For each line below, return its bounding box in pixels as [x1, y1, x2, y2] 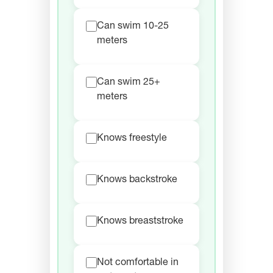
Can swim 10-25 [97, 22, 169, 32]
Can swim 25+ [97, 78, 160, 88]
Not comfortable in [97, 258, 179, 269]
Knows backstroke [97, 175, 177, 186]
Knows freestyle [97, 134, 167, 144]
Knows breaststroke [97, 217, 183, 227]
